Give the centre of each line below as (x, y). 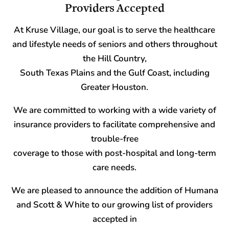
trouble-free (114, 139)
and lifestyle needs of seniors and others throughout (114, 44)
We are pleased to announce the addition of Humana (114, 191)
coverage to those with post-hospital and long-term (114, 153)
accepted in (114, 219)
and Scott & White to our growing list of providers (114, 205)
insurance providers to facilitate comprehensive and (114, 125)
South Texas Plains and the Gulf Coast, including (114, 73)
